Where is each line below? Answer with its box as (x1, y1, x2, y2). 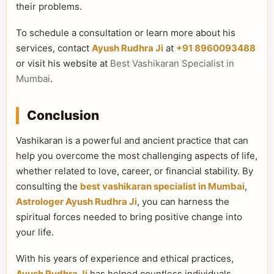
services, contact (16, 42, 92, 54)
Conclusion (27, 108, 99, 123)
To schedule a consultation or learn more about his (16, 27, 235, 39)
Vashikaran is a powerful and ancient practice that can (16, 135, 248, 146)
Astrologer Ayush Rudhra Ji (16, 196, 137, 207)
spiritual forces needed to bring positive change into (16, 211, 242, 223)
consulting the (16, 180, 80, 192)
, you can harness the (137, 196, 229, 207)
